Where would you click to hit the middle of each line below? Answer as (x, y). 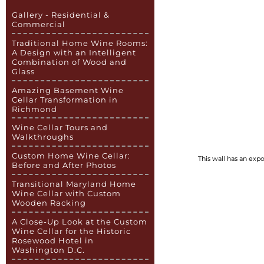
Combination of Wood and (70, 62)
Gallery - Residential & (61, 14)
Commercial (39, 24)
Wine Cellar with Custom (67, 194)
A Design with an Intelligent (74, 52)
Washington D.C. (49, 250)
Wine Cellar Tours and (60, 128)
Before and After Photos (64, 165)
